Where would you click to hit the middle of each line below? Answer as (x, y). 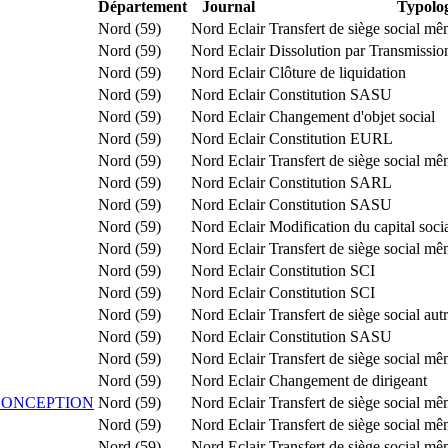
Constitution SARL (330, 182)
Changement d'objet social (352, 116)
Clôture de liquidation (337, 72)
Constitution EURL (331, 138)
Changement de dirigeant (348, 380)
